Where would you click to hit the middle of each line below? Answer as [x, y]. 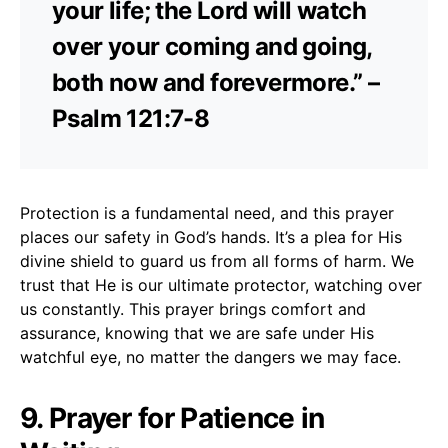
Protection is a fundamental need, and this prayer [207, 212]
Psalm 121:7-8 [131, 118]
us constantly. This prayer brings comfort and [193, 308]
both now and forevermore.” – [216, 82]
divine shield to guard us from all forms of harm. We [217, 260]
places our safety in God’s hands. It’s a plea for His [211, 236]
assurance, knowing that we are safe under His [197, 332]
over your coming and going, [212, 46]
